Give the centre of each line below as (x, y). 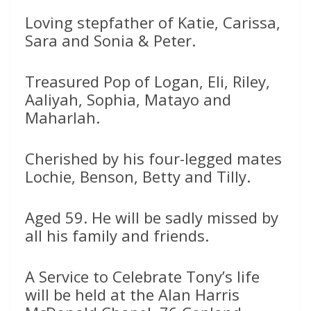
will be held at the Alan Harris (132, 294)
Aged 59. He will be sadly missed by (152, 217)
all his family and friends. (117, 235)
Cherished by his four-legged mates (153, 158)
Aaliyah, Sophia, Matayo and (128, 99)
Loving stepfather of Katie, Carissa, (153, 22)
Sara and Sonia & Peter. (110, 40)
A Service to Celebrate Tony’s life (142, 276)
